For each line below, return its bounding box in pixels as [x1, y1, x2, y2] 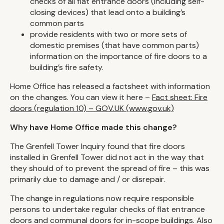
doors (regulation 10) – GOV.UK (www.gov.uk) [10, 103, 174, 114]
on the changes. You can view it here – [10, 92, 152, 103]
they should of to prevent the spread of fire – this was [10, 163, 209, 174]
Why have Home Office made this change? [10, 122, 177, 133]
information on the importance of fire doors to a [30, 51, 207, 62]
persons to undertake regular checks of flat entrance [10, 204, 205, 215]
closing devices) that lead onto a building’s [30, 7, 185, 18]
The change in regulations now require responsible [10, 193, 194, 204]
